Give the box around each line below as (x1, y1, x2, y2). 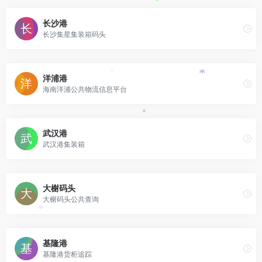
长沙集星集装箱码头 (43, 30, 106, 39)
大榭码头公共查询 (43, 195, 99, 204)
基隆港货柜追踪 (43, 250, 92, 259)
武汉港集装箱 (43, 140, 85, 149)
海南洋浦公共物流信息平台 (43, 85, 127, 94)
